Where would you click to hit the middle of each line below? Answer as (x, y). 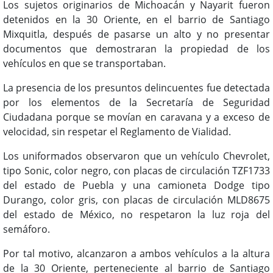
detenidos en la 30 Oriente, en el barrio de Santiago (136, 19)
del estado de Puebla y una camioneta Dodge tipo (136, 185)
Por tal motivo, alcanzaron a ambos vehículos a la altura (136, 253)
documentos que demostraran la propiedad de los (136, 48)
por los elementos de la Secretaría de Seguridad (136, 102)
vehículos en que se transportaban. (84, 63)
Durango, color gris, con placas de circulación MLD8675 (136, 200)
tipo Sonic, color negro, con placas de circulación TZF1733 (136, 170)
